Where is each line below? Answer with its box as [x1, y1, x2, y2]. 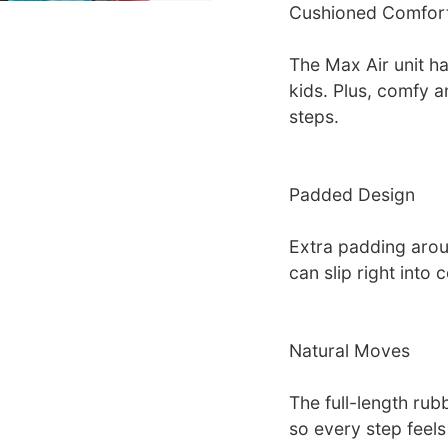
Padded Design [288, 183, 415, 205]
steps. [288, 105, 339, 127]
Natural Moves [288, 339, 410, 361]
